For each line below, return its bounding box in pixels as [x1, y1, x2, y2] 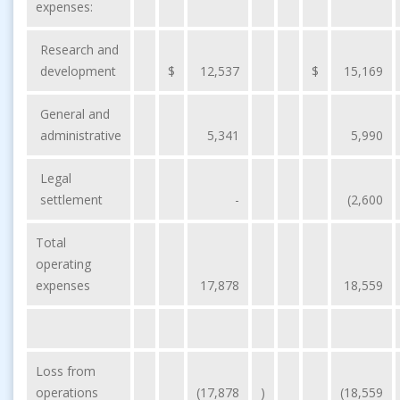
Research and [40, 40, 119, 58]
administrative [40, 126, 121, 144]
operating [36, 254, 91, 272]
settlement [40, 190, 103, 208]
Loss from [36, 362, 96, 379]
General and [40, 104, 110, 122]
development [40, 62, 116, 79]
